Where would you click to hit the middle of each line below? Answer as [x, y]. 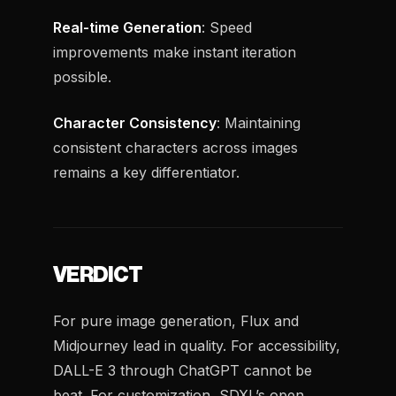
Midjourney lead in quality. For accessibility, [197, 346]
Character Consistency [135, 123]
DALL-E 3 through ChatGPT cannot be [183, 370]
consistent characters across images [175, 148]
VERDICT [98, 275]
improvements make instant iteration [175, 52]
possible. [82, 77]
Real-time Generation [127, 27]
